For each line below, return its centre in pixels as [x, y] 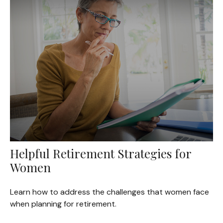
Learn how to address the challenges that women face [109, 192]
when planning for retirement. [63, 204]
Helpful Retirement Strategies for [100, 154]
